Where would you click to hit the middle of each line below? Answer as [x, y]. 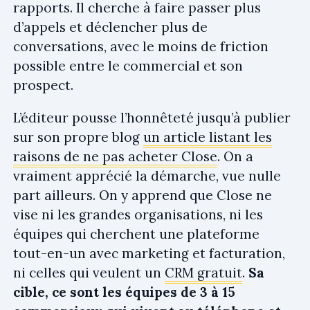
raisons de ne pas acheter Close [115, 156]
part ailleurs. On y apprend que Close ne [143, 195]
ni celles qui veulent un [89, 272]
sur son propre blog [78, 137]
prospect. [43, 85]
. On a [235, 156]
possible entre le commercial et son [128, 65]
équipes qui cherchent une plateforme [136, 234]
